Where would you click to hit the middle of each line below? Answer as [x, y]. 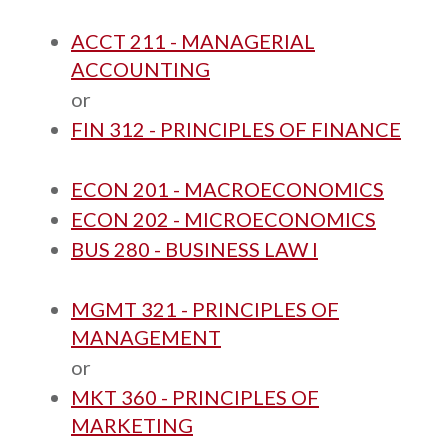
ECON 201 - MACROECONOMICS [227, 189]
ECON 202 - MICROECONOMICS [223, 219]
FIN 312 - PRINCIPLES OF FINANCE [236, 129]
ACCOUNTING [140, 69]
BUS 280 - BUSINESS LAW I [194, 249]
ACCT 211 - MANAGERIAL [193, 41]
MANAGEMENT [146, 337]
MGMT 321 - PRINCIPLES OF [205, 309]
